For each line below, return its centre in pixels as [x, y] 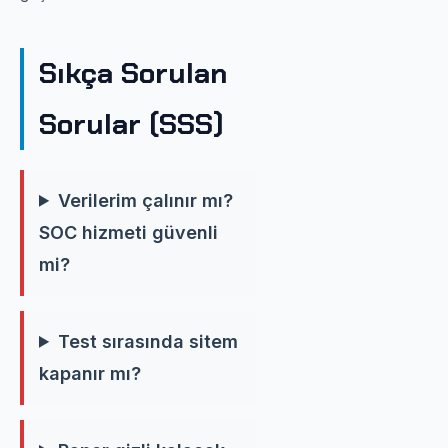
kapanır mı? [90, 373]
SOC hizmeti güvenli [128, 232]
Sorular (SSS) [131, 123]
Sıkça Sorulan [133, 72]
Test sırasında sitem [148, 341]
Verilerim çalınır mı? [146, 200]
